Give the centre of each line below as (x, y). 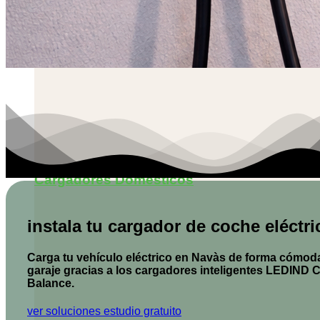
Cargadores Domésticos (114, 179)
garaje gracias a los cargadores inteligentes (146, 271)
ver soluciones (64, 311)
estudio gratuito (142, 311)
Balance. (51, 284)
